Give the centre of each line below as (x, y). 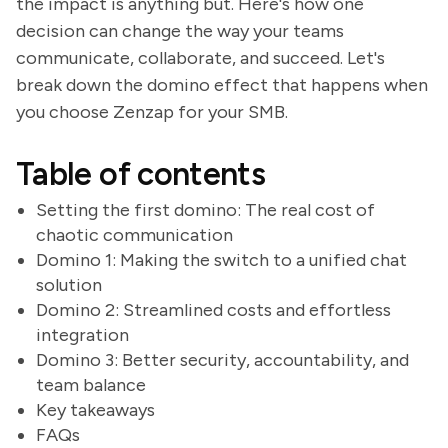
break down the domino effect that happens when (222, 85)
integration (82, 335)
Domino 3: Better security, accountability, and (222, 360)
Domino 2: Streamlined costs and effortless (213, 310)
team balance (91, 385)
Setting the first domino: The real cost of (205, 210)
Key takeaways (95, 410)
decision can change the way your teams (180, 31)
